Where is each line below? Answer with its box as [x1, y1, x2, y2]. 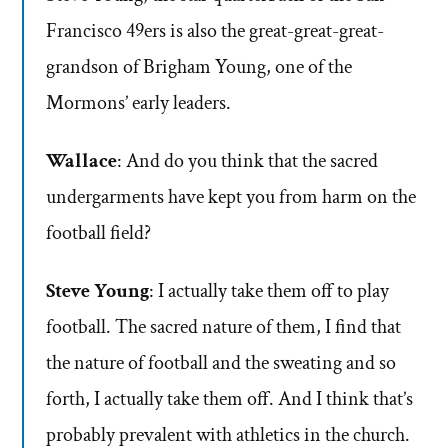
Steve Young [46, 278, 149, 305]
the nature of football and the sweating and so [46, 350, 396, 377]
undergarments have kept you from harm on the [46, 184, 416, 211]
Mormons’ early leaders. [46, 90, 231, 117]
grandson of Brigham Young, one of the [46, 54, 352, 81]
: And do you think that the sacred [117, 148, 378, 175]
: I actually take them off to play [149, 278, 389, 305]
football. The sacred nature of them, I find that [46, 314, 401, 341]
